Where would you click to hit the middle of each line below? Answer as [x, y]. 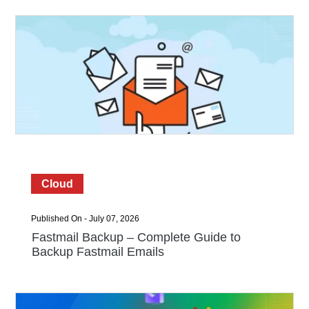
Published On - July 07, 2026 [85, 219]
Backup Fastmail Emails [98, 252]
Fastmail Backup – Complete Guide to [136, 237]
